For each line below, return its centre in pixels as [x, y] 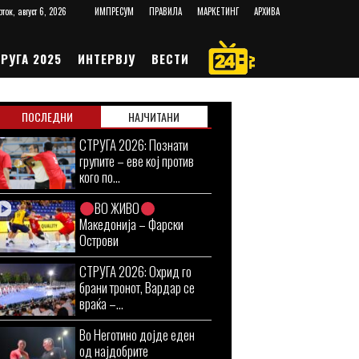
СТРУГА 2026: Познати [134, 145]
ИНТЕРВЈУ [106, 58]
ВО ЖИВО [117, 208]
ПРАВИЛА [165, 11]
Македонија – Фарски [131, 224]
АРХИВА [266, 11]
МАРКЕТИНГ [218, 11]
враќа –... [101, 303]
